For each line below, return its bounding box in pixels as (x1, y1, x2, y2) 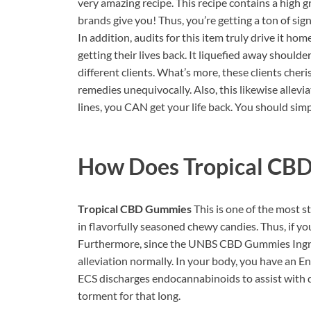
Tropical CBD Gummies (78, 202, 194, 216)
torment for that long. (78, 289, 180, 303)
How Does (78, 152, 183, 180)
